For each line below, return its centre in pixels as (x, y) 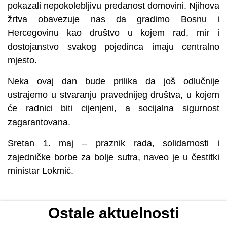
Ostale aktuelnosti (113, 213)
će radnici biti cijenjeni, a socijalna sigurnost (113, 109)
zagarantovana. (39, 122)
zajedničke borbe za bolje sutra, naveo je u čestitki (113, 157)
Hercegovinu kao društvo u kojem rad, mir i (113, 33)
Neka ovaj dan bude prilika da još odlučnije (113, 81)
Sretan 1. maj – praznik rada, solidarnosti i (113, 143)
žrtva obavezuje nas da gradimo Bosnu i (113, 19)
